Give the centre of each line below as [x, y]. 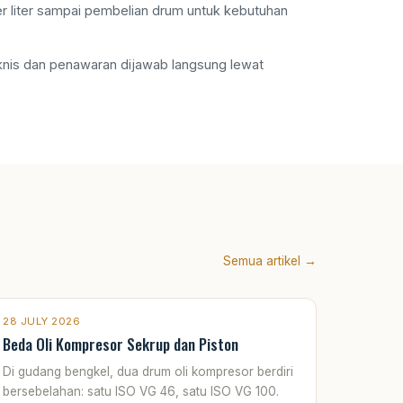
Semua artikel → [270, 260]
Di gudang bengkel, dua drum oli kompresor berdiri [148, 371]
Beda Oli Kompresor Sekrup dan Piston [121, 344]
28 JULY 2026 [41, 321]
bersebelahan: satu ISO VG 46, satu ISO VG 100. [141, 391]
